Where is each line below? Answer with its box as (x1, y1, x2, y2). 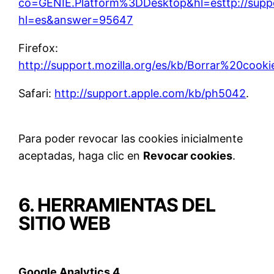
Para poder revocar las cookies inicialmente (18, 132, 243, 146)
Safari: (18, 87, 55, 100)
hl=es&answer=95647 (18, 13, 133, 27)
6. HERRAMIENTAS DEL (18, 194, 216, 217)
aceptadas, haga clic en (18, 149, 144, 163)
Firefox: (18, 42, 59, 55)
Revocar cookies (143, 149, 233, 163)
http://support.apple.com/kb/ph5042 (54, 87, 246, 100)
